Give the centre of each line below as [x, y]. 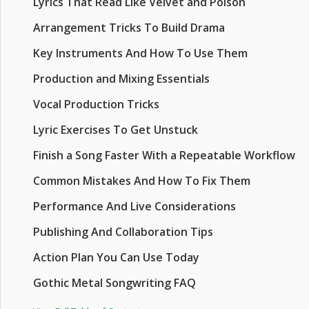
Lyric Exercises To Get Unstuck [116, 130]
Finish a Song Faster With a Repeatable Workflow [164, 155]
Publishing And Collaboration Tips [123, 232]
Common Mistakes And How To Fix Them [142, 181]
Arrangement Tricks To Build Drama [129, 28]
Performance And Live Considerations [134, 206]
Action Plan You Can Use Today [116, 257]
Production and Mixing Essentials [121, 79]
